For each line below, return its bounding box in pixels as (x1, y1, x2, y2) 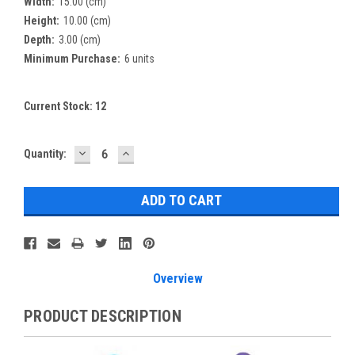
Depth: (24, 32, 55, 46)
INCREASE (120, 143, 185, 161)
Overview (152, 270, 203, 286)
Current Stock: (24, 99, 95, 113)
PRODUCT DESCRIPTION (24, 306, 181, 326)
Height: (24, 13, 59, 27)
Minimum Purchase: (24, 52, 120, 65)
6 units (124, 52, 155, 65)
